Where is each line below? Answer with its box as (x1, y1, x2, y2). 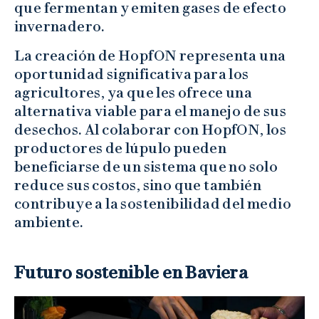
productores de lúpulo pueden (14, 139, 227, 157)
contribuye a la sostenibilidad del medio (14, 194, 291, 212)
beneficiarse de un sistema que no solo (14, 157, 278, 175)
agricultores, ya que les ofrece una (14, 83, 252, 101)
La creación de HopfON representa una (14, 46, 286, 64)
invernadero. (14, 17, 105, 35)
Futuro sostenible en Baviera (14, 261, 249, 283)
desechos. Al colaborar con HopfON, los (14, 120, 287, 138)
